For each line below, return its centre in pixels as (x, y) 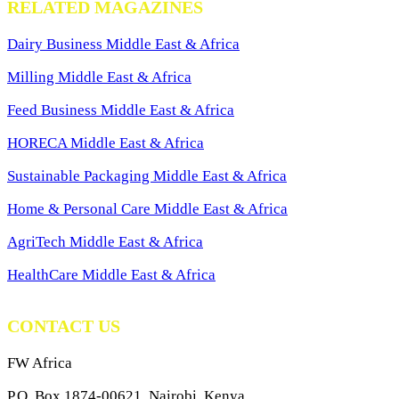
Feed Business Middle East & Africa (121, 110)
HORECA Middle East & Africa (106, 142)
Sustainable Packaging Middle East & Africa (147, 175)
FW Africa (40, 363)
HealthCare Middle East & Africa (111, 274)
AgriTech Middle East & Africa (105, 241)
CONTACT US (64, 326)
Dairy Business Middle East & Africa (123, 44)
